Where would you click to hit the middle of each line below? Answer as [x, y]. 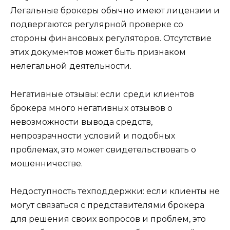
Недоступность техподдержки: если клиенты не [115, 191]
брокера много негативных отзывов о [91, 108]
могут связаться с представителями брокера [107, 205]
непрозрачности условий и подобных [93, 136]
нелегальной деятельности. [71, 66]
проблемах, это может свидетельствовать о [103, 149]
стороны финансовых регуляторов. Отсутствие [111, 39]
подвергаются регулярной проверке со [97, 25]
